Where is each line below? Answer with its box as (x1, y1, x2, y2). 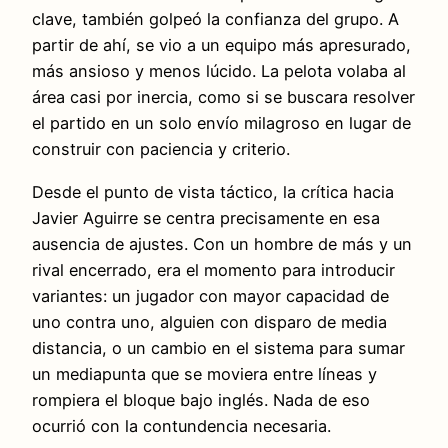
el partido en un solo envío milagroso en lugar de (32, 113, 411, 134)
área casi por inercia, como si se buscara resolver (32, 87, 415, 108)
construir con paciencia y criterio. (32, 139, 290, 160)
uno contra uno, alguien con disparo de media (32, 311, 387, 332)
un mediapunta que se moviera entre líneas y (32, 363, 377, 384)
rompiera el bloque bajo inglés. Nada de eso (32, 389, 370, 410)
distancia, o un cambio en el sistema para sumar (32, 337, 405, 358)
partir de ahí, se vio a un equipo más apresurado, (32, 35, 411, 56)
